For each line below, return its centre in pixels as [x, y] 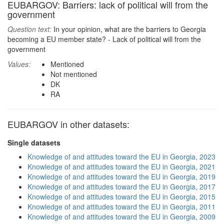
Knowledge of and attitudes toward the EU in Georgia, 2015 [121, 196]
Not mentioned [74, 74]
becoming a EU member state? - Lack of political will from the [104, 39]
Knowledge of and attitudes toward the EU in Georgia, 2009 [121, 216]
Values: [19, 64]
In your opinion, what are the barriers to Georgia [129, 29]
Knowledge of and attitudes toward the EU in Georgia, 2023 [121, 156]
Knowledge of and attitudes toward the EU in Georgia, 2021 [121, 166]
